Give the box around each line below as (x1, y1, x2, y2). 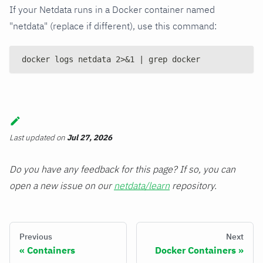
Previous (19, 231, 52, 242)
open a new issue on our (9, 180, 114, 192)
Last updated (9, 132, 55, 143)
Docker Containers (155, 244, 236, 257)
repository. (170, 180, 217, 192)
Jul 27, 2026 (67, 132, 112, 143)
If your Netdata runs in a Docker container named (9, 3, 215, 15)
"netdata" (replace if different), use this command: (9, 19, 217, 32)
